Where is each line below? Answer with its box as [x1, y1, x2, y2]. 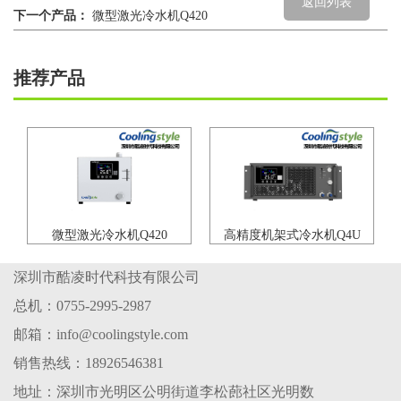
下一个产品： [13, 9, 89, 23]
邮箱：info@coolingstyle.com [13, 326, 188, 342]
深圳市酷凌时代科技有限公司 [13, 269, 200, 285]
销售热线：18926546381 [13, 354, 164, 371]
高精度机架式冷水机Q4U [223, 227, 361, 242]
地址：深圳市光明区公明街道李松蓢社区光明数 [13, 383, 314, 399]
